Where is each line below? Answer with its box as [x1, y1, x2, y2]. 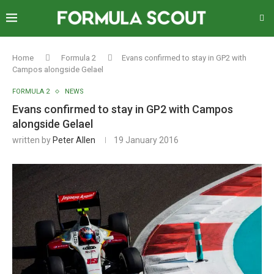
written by [12, 135, 53, 145]
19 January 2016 [114, 135, 179, 145]
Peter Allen [53, 135, 95, 145]
